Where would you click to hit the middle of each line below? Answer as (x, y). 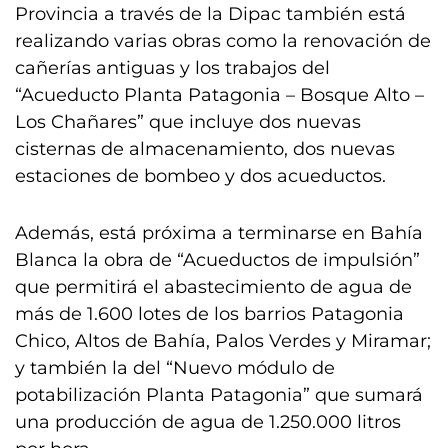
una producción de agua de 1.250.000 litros (208, 422)
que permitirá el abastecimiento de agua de (213, 287)
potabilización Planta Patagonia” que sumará (219, 395)
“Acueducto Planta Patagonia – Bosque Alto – (219, 95)
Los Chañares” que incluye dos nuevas (188, 122)
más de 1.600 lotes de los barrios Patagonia (209, 314)
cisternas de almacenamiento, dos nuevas (205, 149)
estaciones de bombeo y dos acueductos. (208, 176)
